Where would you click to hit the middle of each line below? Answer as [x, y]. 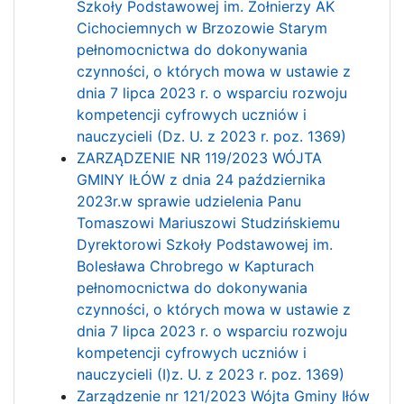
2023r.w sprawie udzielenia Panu [189, 201]
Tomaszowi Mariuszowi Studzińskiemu [209, 222]
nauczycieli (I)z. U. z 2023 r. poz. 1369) [211, 374]
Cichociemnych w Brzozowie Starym [202, 28]
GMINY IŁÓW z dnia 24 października [202, 179]
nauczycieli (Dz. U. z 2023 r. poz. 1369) [212, 136]
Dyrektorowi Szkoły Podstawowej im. [205, 244]
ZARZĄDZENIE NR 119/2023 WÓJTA [200, 157]
